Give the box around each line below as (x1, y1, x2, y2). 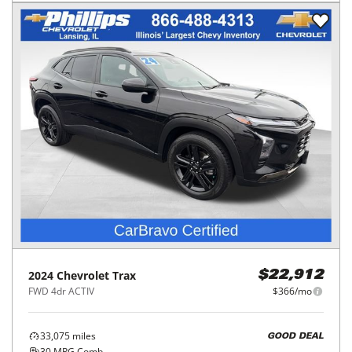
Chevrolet (57, 268, 109, 284)
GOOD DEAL (267, 332, 324, 341)
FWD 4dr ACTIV (28, 284, 94, 299)
